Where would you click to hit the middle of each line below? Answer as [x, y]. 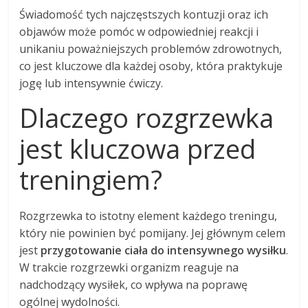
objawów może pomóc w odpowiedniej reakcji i [139, 31]
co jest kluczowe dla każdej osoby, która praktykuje [151, 66]
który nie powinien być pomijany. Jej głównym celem [153, 233]
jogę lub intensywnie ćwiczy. [91, 83]
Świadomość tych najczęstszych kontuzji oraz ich [144, 14]
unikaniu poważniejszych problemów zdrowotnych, [151, 48]
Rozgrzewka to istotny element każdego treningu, [148, 216]
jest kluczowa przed [138, 148]
